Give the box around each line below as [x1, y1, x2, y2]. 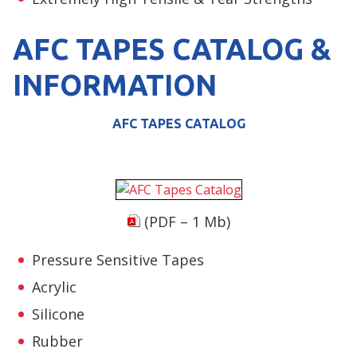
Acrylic [32, 277, 76, 296]
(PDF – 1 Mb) [139, 211, 230, 231]
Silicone [32, 304, 84, 324]
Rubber [32, 331, 83, 351]
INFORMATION [13, 68, 217, 101]
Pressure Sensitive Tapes [32, 249, 204, 269]
